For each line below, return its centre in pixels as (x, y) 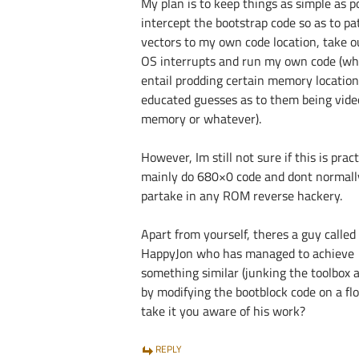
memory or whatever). (201, 119)
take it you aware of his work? (223, 311)
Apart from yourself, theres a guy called (248, 234)
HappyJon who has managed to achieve (248, 253)
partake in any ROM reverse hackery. (242, 196)
